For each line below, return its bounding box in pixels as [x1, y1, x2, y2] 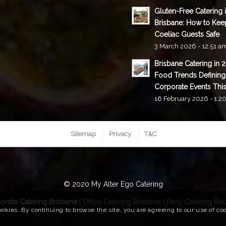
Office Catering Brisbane [82, 198, 161, 206]
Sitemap [71, 130, 96, 138]
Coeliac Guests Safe [154, 30, 220, 39]
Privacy [109, 130, 131, 138]
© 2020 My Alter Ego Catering [63, 180, 163, 189]
